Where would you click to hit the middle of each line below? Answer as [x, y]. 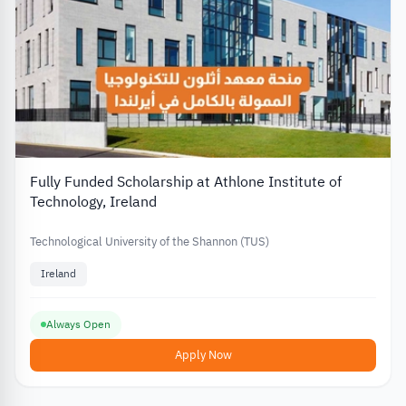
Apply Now [203, 354]
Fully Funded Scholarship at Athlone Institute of [186, 183]
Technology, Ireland [93, 203]
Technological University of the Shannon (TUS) [150, 242]
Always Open [78, 324]
